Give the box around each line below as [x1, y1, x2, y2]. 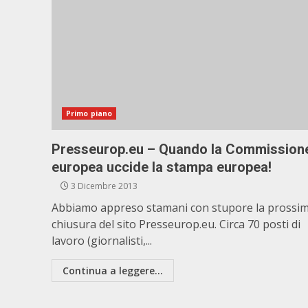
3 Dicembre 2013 [69, 180, 137, 192]
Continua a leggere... [63, 264, 163, 277]
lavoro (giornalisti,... [52, 233, 152, 248]
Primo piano [66, 109, 113, 118]
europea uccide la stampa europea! [52, 159, 272, 175]
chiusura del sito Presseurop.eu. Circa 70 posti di [52, 217, 300, 232]
